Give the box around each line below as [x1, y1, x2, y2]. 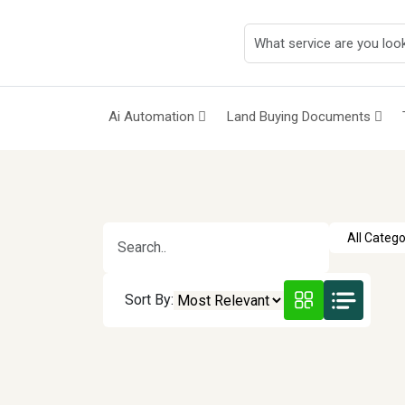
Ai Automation [108, 108, 198, 125]
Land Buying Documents [226, 108, 374, 125]
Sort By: [125, 291, 174, 308]
